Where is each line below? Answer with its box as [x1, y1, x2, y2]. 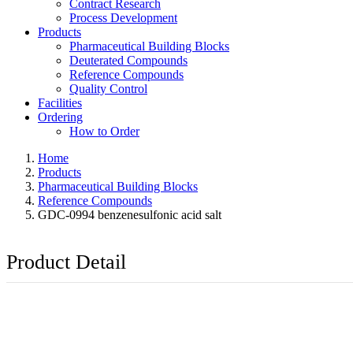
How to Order [69, 124, 139, 138]
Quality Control [69, 82, 147, 95]
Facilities [38, 96, 82, 110]
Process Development [69, 11, 177, 24]
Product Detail [6, 251, 126, 273]
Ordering [38, 110, 83, 124]
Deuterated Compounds [69, 54, 188, 67]
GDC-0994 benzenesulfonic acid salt [38, 208, 221, 221]
